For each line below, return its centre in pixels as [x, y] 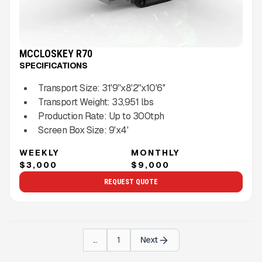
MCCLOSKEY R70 [56, 54]
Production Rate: [73, 116]
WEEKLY [39, 153]
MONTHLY [156, 153]
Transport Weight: [75, 102]
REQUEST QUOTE [131, 182]
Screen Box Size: [73, 130]
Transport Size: [70, 88]
